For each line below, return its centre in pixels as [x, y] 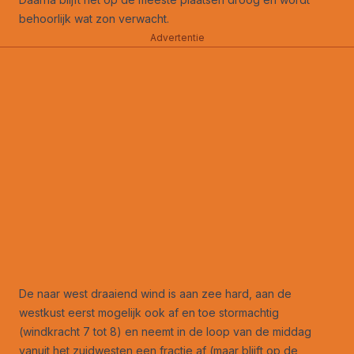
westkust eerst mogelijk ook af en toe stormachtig [149, 313]
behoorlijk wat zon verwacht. [94, 19]
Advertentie [177, 37]
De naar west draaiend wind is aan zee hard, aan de [155, 294]
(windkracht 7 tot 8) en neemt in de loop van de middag [165, 332]
